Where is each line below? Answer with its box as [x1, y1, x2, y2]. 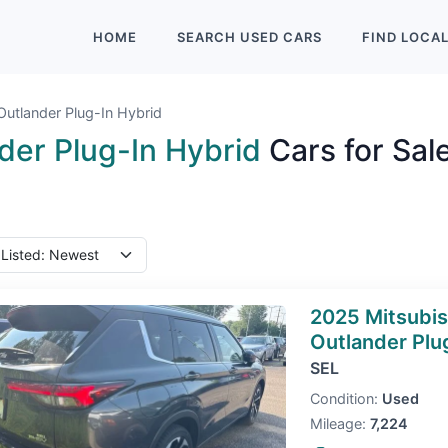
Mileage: [309, 415, 366, 432]
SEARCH [177, 29, 240, 45]
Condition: [309, 390, 378, 407]
